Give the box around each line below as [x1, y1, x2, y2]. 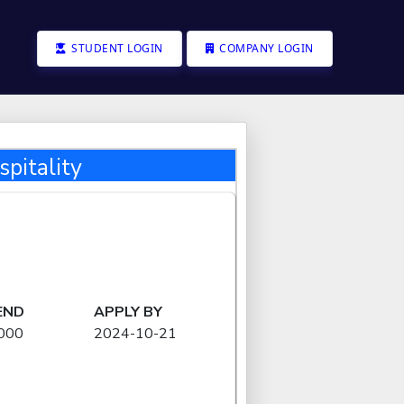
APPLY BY [93, 302, 162, 323]
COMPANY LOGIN [216, 41, 314, 57]
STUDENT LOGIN [68, 41, 163, 57]
